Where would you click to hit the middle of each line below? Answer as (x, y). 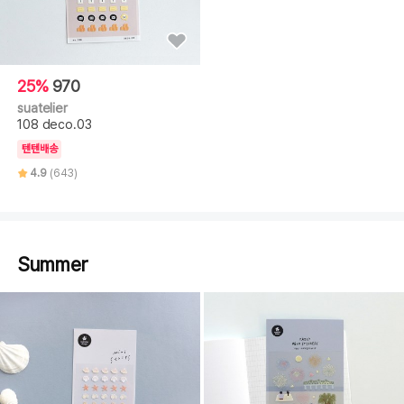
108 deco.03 (55, 124)
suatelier (42, 108)
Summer (53, 265)
